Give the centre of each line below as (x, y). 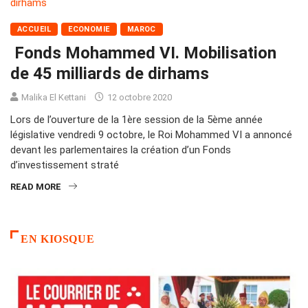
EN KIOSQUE (58, 239)
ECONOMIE (89, 30)
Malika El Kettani (54, 98)
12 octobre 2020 (139, 98)
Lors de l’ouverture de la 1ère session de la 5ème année (136, 120)
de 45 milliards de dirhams (110, 74)
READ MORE (36, 187)
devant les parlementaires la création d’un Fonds (121, 150)
